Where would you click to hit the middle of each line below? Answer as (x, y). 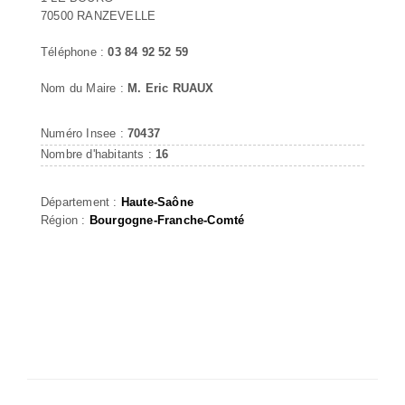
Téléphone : (75, 52)
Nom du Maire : (84, 88)
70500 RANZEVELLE (99, 15)
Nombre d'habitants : (99, 154)
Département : (81, 202)
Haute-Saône (157, 202)
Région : (65, 220)
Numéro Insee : (84, 133)
